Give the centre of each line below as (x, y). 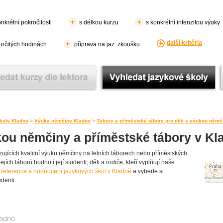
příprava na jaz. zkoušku (107, 44)
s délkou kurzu (99, 22)
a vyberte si (148, 171)
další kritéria (184, 43)
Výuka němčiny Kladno (62, 121)
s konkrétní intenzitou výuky (183, 22)
